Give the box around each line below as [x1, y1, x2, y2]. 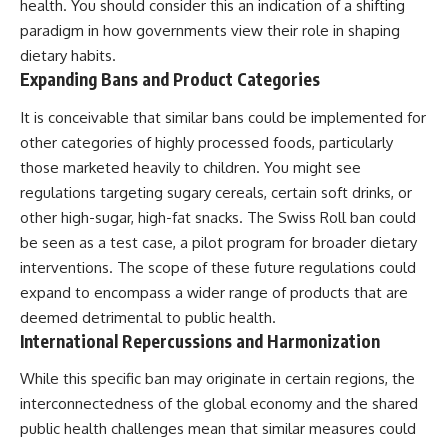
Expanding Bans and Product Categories [20, 68, 320, 91]
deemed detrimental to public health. [20, 307, 276, 327]
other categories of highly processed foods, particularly [20, 132, 393, 152]
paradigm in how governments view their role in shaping [20, 21, 400, 41]
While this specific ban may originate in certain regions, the [20, 369, 415, 389]
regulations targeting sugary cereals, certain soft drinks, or [20, 182, 412, 202]
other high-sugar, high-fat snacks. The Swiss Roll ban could [20, 207, 416, 227]
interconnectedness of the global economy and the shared [20, 394, 418, 414]
